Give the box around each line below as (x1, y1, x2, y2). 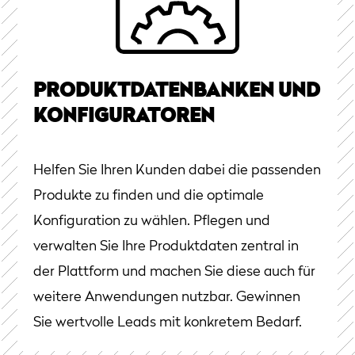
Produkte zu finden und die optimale (33, 189, 264, 204)
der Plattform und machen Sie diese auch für (33, 265, 315, 280)
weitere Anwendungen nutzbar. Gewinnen (33, 290, 300, 305)
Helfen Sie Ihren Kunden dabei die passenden (33, 163, 321, 178)
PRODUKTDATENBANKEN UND (33, 82, 320, 102)
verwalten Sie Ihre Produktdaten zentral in (33, 239, 299, 254)
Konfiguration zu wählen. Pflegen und (33, 214, 270, 229)
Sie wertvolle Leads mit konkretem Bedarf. (33, 315, 302, 330)
